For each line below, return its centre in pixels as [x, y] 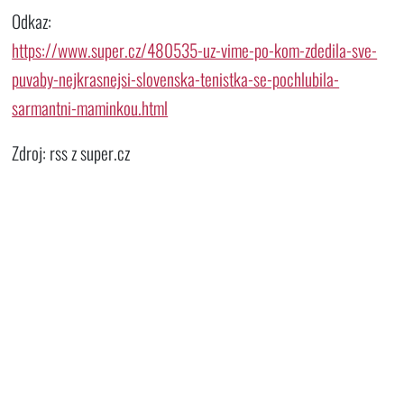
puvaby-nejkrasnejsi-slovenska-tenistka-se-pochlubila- [176, 79]
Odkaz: [32, 22]
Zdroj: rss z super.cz [71, 152]
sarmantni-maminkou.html [90, 108]
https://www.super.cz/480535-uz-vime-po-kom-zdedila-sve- [195, 50]
